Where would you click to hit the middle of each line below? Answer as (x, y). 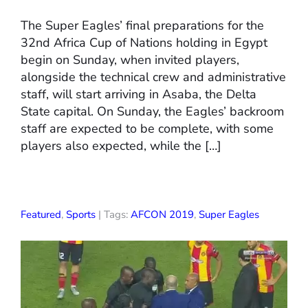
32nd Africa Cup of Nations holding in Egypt (144, 43)
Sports (81, 215)
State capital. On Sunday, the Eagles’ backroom (152, 112)
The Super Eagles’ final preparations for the (142, 26)
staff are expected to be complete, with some (147, 129)
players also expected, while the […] (121, 146)
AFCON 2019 (162, 215)
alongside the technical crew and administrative (153, 77)
